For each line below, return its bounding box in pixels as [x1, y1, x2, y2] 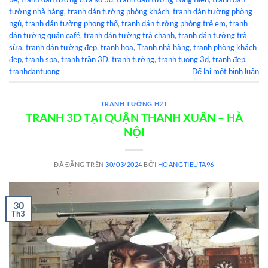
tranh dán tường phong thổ [25, 18, 118, 28]
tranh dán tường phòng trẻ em [121, 18, 226, 28]
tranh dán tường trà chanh [84, 30, 175, 40]
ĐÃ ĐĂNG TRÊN [54, 160, 106, 168]
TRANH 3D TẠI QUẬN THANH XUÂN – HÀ [25, 110, 243, 124]
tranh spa [25, 54, 57, 64]
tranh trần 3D [61, 54, 108, 64]
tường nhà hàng [9, 6, 64, 16]
